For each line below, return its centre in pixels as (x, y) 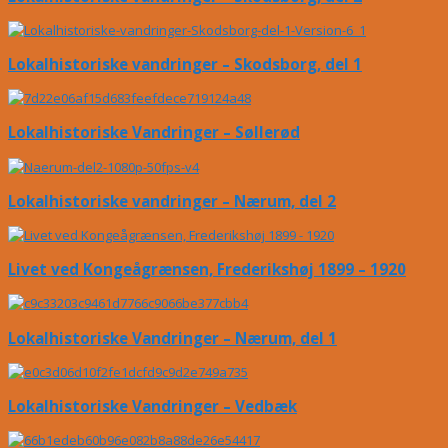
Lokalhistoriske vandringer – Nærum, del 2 (172, 200)
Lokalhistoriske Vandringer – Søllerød (154, 132)
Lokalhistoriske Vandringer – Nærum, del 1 (172, 337)
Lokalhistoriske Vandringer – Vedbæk (152, 406)
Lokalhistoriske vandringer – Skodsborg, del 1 (185, 64)
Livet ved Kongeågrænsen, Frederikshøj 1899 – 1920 (207, 269)
